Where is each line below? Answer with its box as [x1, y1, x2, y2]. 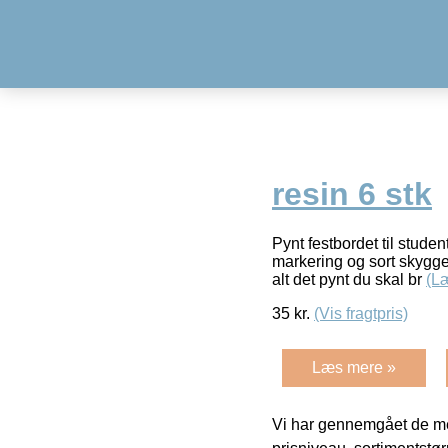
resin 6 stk [272, 176, 432, 213]
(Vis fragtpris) [314, 304, 408, 322]
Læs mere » [312, 358, 396, 376]
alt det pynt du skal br [272, 270, 426, 288]
